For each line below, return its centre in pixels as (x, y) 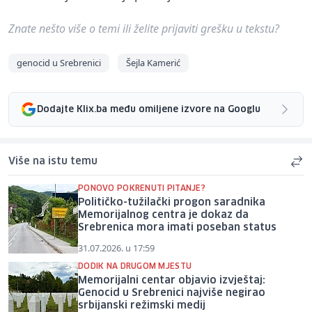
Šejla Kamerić (153, 63)
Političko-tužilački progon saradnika (172, 203)
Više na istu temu (53, 162)
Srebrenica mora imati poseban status (177, 228)
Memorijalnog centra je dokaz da (163, 216)
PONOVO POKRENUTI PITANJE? (142, 189)
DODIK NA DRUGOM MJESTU (135, 267)
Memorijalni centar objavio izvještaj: (172, 281)
